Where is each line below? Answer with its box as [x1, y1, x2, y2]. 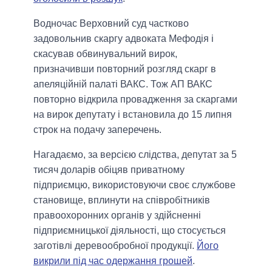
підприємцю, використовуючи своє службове [33, 180, 236, 191]
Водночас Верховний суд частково [33, 18, 189, 29]
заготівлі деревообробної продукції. [33, 240, 197, 251]
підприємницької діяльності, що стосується [33, 225, 226, 236]
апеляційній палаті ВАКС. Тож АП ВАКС [33, 79, 212, 90]
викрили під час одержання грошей [33, 256, 192, 267]
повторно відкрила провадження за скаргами [33, 94, 237, 105]
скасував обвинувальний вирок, [33, 49, 177, 59]
